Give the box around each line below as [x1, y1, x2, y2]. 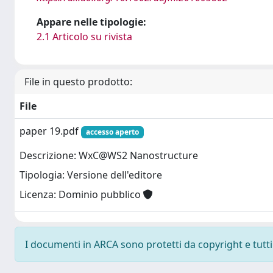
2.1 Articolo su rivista [37, 30, 132, 43]
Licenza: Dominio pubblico [19, 188, 143, 202]
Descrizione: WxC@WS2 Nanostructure [19, 149, 198, 163]
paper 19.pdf [19, 124, 81, 138]
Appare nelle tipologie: [37, 15, 146, 29]
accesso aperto [85, 127, 139, 137]
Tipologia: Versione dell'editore [19, 168, 162, 182]
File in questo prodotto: [24, 75, 132, 88]
